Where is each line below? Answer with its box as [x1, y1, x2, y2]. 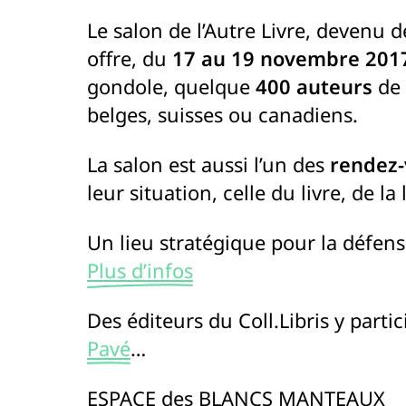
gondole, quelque [87, 72, 256, 100]
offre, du [87, 44, 167, 72]
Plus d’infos [87, 256, 193, 284]
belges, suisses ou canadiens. [87, 101, 358, 128]
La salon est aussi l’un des [87, 150, 330, 178]
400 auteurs [256, 72, 372, 100]
